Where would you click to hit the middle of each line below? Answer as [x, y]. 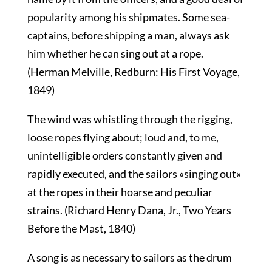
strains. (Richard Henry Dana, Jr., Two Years [129, 210]
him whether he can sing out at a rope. [115, 53]
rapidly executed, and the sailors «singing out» [134, 174]
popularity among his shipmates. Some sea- [128, 17]
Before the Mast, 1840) [81, 228]
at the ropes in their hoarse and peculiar [120, 192]
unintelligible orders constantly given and [124, 155]
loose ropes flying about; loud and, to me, [123, 137]
